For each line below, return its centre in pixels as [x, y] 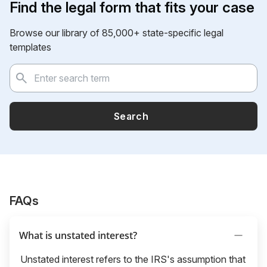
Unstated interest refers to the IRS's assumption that [133, 259]
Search [131, 116]
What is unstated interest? [78, 235]
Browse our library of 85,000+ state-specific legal [117, 32]
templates [30, 47]
